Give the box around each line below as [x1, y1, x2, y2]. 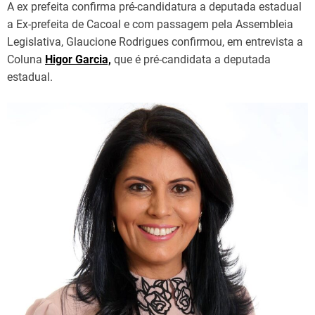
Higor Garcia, [45, 52, 111, 66]
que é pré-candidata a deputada [111, 52, 271, 66]
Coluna [7, 52, 45, 66]
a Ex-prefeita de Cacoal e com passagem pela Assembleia [7, 17, 293, 31]
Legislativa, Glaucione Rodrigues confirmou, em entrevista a [7, 34, 303, 49]
